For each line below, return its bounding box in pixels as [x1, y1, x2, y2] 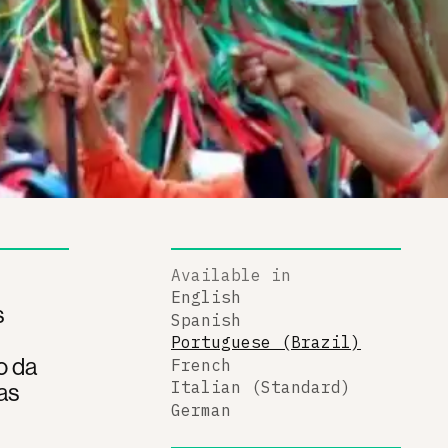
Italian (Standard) [171, 377, 351, 397]
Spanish [171, 309, 241, 330]
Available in [171, 264, 291, 285]
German [171, 399, 231, 420]
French [171, 354, 231, 375]
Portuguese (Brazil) [171, 332, 361, 352]
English [171, 287, 241, 307]
